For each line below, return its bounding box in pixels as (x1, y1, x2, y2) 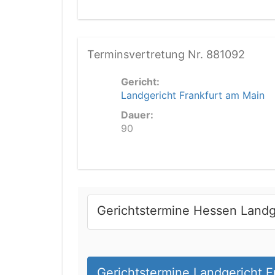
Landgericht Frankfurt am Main (121, 89, 265, 101)
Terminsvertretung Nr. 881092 (87, 48, 245, 61)
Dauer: (121, 109, 153, 121)
